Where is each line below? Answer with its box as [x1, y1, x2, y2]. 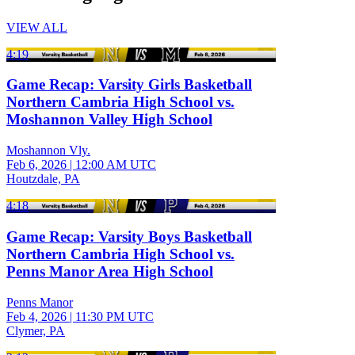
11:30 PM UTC [75, 309, 154, 323]
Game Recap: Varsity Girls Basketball [6, 76, 252, 94]
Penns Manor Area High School [6, 262, 213, 280]
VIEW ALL [6, 20, 67, 34]
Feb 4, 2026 [6, 309, 67, 323]
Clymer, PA [6, 323, 65, 338]
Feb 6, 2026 [6, 158, 67, 172]
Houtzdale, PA [6, 172, 80, 186]
